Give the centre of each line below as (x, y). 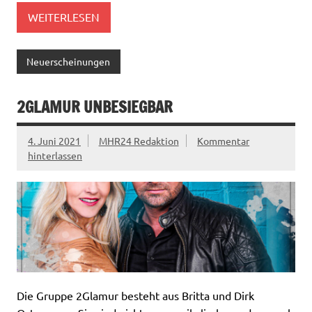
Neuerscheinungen (69, 62)
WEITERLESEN (64, 17)
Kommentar (224, 140)
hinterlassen (55, 155)
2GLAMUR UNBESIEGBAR (95, 107)
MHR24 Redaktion (139, 140)
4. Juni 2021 (54, 140)
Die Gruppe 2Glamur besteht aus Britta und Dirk (135, 296)
